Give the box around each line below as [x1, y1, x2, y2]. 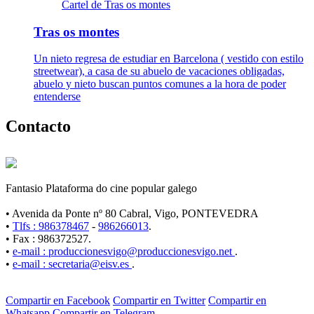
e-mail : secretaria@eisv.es [13, 258, 132, 271]
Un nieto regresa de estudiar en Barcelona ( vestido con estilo [34, 53, 303, 65]
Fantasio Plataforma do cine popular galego [6, 182, 197, 195]
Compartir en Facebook [6, 294, 110, 307]
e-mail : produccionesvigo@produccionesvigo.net [13, 245, 235, 258]
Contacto [6, 117, 71, 136]
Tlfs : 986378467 [13, 220, 89, 233]
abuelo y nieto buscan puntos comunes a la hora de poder [34, 78, 286, 90]
